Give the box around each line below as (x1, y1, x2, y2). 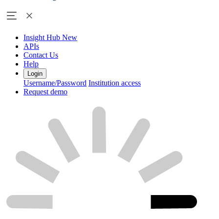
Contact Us (23, 51, 58, 60)
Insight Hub (23, 33, 62, 42)
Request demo (23, 88, 67, 96)
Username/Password (23, 79, 87, 88)
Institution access (88, 79, 141, 88)
